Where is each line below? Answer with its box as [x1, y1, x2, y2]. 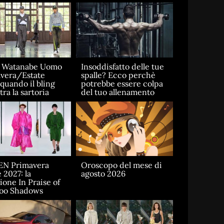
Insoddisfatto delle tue [80, 61, 164, 71]
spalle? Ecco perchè [80, 69, 155, 80]
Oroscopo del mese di [80, 160, 162, 170]
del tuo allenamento [80, 86, 154, 97]
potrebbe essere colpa [80, 78, 163, 88]
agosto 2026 [80, 168, 125, 179]
